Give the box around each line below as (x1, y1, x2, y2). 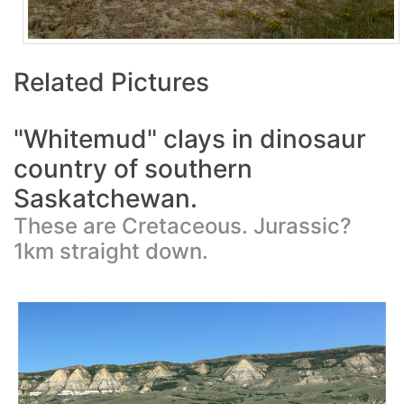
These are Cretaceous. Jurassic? (14, 212, 352, 239)
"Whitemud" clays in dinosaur (14, 123, 366, 154)
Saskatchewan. (14, 182, 197, 214)
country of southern (14, 152, 252, 184)
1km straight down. (14, 237, 208, 264)
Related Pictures (14, 66, 209, 97)
